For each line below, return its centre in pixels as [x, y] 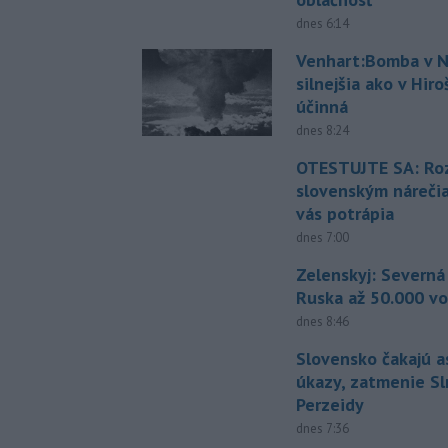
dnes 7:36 [323, 429]
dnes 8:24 [323, 131]
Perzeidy [330, 405]
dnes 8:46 [323, 322]
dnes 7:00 [323, 238]
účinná [322, 107]
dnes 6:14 [323, 24]
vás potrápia [345, 214]
